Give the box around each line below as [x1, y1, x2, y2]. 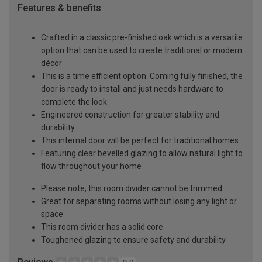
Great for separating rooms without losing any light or [41, 196, 237, 206]
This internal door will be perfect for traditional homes [41, 135, 239, 145]
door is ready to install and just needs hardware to [41, 84, 223, 94]
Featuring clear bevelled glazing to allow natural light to [41, 148, 243, 158]
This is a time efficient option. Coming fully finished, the [41, 71, 243, 81]
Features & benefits [18, 2, 101, 14]
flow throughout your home [41, 161, 142, 171]
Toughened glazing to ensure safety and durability [41, 235, 226, 244]
